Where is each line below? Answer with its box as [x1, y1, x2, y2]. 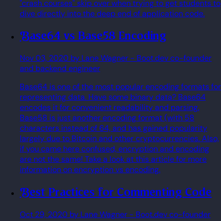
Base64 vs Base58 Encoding [30, 28, 166, 43]
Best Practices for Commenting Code [30, 184, 212, 200]
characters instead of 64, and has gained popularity [20, 123, 207, 134]
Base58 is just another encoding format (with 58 [20, 112, 194, 123]
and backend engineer [20, 63, 100, 74]
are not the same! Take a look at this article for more [20, 154, 207, 165]
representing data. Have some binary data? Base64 [20, 92, 206, 103]
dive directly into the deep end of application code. [20, 8, 205, 19]
